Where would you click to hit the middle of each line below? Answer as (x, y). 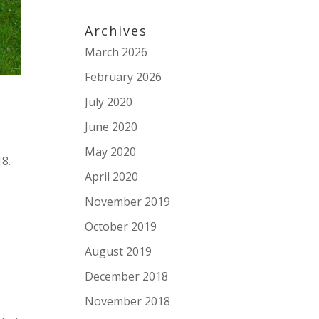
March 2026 (116, 52)
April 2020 (112, 177)
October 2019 (121, 226)
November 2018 (128, 301)
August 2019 (119, 251)
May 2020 (111, 152)
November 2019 (128, 202)
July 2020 (109, 102)
